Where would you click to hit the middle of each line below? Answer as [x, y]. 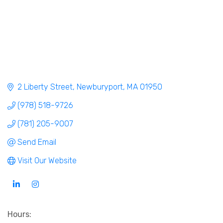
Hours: [19, 215]
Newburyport [100, 87]
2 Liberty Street [45, 87]
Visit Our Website [47, 161]
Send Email [37, 142]
